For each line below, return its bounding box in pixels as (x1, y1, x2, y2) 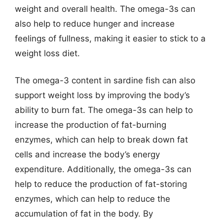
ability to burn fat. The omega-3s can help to (15, 105, 193, 115)
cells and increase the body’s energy (15, 149, 160, 159)
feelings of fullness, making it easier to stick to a (15, 33, 206, 43)
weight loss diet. (15, 48, 80, 58)
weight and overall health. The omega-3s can (15, 3, 195, 14)
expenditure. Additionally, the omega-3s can (15, 164, 191, 174)
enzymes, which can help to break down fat (15, 135, 188, 145)
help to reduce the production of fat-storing (15, 179, 187, 189)
